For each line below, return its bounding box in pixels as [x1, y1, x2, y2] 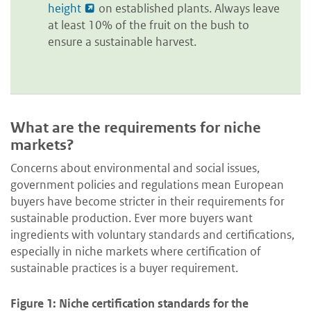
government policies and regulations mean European [10, 177, 284, 193]
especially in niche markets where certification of [10, 244, 261, 260]
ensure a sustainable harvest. [48, 33, 196, 49]
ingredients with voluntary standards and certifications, [10, 227, 294, 243]
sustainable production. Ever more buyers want [10, 210, 253, 226]
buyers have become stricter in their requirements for [10, 194, 285, 210]
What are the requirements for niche [10, 118, 261, 137]
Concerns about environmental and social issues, [10, 160, 260, 176]
